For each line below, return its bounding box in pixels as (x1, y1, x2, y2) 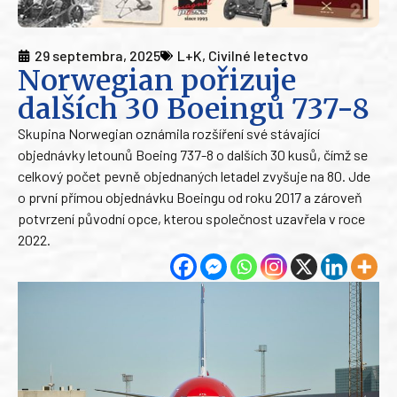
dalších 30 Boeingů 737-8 (18, 91, 370, 128)
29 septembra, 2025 (35, 47, 160, 65)
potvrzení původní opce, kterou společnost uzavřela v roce (18, 210, 365, 228)
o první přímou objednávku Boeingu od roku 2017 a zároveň (18, 189, 362, 206)
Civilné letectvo (208, 47, 308, 65)
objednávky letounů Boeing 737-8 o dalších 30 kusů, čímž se (18, 146, 368, 164)
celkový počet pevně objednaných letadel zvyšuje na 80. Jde (18, 167, 370, 185)
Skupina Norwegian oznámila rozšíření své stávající (18, 125, 320, 143)
